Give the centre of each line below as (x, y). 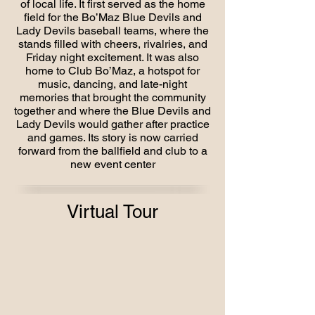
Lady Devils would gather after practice (112, 124)
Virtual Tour (112, 212)
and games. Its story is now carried (112, 137)
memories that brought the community (112, 97)
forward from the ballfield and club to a (112, 151)
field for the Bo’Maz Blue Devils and (112, 17)
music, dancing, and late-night (112, 84)
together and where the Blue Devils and (112, 111)
